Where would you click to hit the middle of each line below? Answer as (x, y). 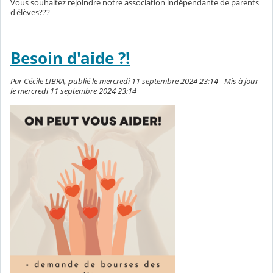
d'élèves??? (30, 12)
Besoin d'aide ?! (70, 58)
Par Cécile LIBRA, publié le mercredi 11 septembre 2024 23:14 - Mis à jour (134, 81)
